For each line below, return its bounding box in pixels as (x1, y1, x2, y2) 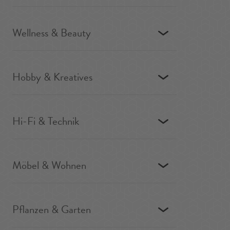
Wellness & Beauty (12, 25, 91, 41)
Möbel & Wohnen (12, 157, 86, 174)
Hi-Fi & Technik (12, 113, 79, 129)
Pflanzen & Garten (12, 201, 91, 218)
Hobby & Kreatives (12, 69, 92, 85)
